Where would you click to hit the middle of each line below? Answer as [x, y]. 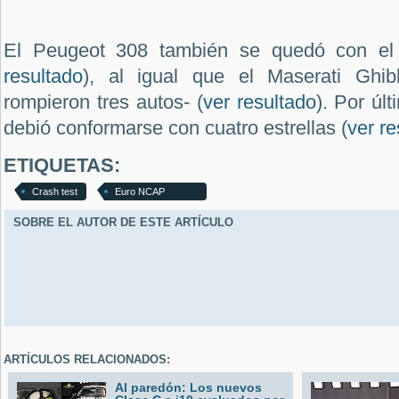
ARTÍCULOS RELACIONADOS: [87, 359]
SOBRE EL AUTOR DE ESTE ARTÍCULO [123, 222]
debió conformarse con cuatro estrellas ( [175, 127]
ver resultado [259, 102]
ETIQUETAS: [62, 165]
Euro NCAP [140, 191]
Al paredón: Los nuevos [188, 387]
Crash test [55, 191]
